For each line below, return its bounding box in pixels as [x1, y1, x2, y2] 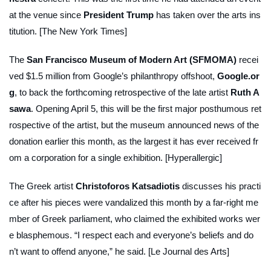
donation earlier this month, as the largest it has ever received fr [9, 136, 258, 147]
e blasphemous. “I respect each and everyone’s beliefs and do [9, 230, 253, 241]
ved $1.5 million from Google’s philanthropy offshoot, [9, 71, 217, 82]
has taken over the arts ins [154, 10, 261, 21]
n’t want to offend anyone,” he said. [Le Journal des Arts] [9, 246, 229, 257]
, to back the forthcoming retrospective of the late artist [15, 87, 230, 98]
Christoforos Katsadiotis [76, 181, 180, 192]
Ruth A [230, 87, 260, 98]
